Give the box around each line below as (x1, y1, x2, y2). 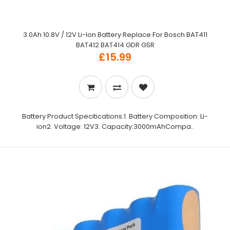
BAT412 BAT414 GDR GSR (75, 40, 155, 50)
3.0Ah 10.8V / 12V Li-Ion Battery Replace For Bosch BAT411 (23, 30, 207, 40)
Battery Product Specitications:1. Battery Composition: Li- (22, 111, 208, 121)
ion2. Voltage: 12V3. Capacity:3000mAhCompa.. (36, 122, 194, 131)
